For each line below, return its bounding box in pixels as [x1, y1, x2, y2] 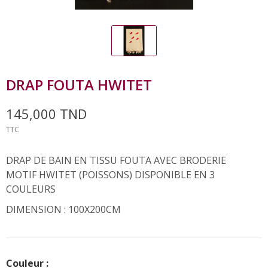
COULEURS [6, 182, 56, 196]
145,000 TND [6, 104, 87, 123]
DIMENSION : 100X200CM [6, 202, 121, 216]
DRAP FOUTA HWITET [6, 74, 152, 95]
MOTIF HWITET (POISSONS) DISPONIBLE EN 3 [6, 167, 215, 181]
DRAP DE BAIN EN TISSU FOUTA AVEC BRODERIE [6, 153, 226, 167]
